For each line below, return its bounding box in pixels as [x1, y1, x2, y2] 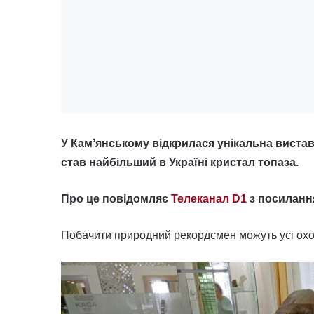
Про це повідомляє [61, 193, 171, 205]
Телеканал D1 [171, 193, 247, 205]
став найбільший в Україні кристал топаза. [61, 156, 299, 168]
